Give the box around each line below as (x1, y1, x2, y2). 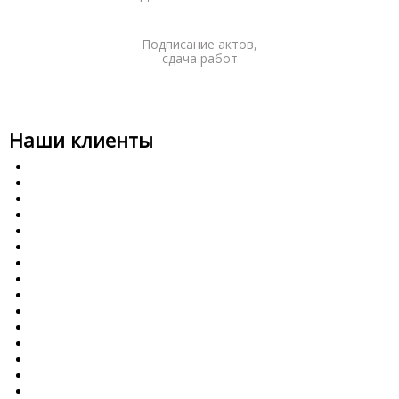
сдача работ (161, 50, 238, 67)
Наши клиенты (9, 126, 153, 153)
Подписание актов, (142, 36, 257, 53)
